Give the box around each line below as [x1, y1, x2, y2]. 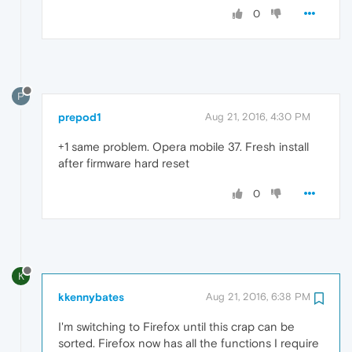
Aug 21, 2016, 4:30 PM [205, 110, 310, 123]
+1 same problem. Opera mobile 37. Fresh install [58, 139, 309, 153]
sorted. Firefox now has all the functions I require [58, 335, 319, 350]
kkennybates [58, 290, 124, 303]
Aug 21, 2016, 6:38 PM [206, 290, 310, 302]
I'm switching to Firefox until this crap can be [58, 319, 295, 333]
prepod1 [58, 110, 101, 123]
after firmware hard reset [58, 156, 189, 170]
